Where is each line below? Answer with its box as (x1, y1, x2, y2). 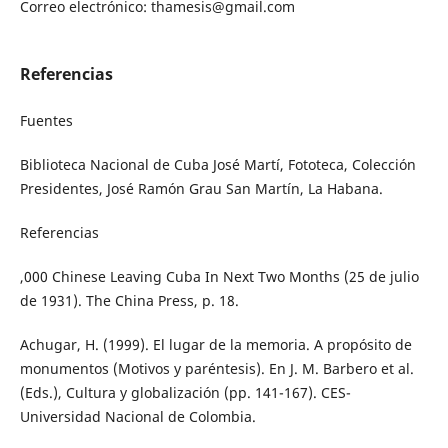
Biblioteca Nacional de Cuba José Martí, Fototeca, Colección (19, 154, 416, 174)
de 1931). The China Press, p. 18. (19, 290, 239, 310)
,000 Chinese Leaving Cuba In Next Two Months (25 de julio (19, 266, 419, 286)
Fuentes (19, 110, 73, 130)
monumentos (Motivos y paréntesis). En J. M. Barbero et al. (19, 358, 414, 378)
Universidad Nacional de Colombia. (19, 406, 256, 426)
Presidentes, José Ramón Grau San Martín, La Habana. (19, 178, 383, 198)
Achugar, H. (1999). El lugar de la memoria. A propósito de (19, 334, 412, 354)
